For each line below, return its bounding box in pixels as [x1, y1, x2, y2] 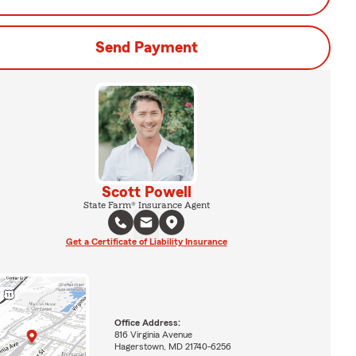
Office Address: [114, 317, 180, 327]
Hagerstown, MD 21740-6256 [114, 341, 231, 351]
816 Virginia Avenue [114, 329, 192, 339]
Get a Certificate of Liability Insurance [65, 237, 227, 246]
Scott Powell [101, 184, 192, 200]
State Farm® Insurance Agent [83, 200, 210, 210]
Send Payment [95, 40, 198, 56]
